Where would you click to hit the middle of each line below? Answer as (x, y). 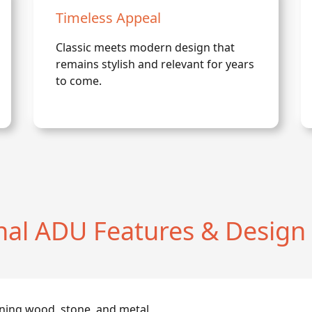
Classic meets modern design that (145, 47)
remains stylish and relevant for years (155, 64)
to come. (79, 81)
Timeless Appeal (108, 18)
